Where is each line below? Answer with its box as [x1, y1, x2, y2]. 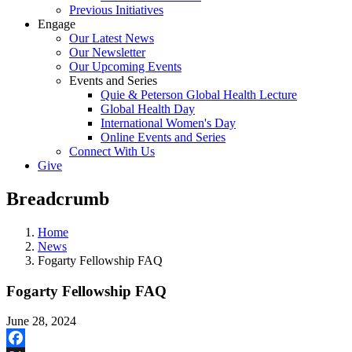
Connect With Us [69, 145, 155, 158]
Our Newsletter [69, 46, 145, 59]
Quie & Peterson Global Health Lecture [101, 88, 297, 101]
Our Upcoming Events [69, 60, 181, 73]
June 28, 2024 [6, 314, 76, 328]
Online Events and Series [101, 130, 225, 144]
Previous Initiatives [69, 3, 163, 16]
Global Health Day [101, 102, 195, 115]
